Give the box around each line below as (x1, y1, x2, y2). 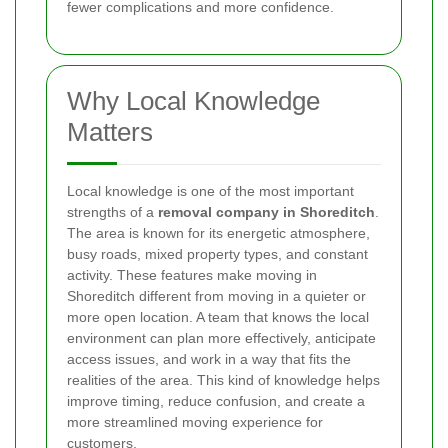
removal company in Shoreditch (158, 203, 375, 220)
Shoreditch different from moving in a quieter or (67, 287, 366, 304)
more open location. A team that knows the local (67, 308, 369, 325)
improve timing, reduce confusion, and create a (67, 392, 365, 409)
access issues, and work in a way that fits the (67, 350, 351, 367)
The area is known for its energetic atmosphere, (67, 224, 370, 241)
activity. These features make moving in (67, 266, 317, 283)
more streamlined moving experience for (67, 413, 323, 430)
